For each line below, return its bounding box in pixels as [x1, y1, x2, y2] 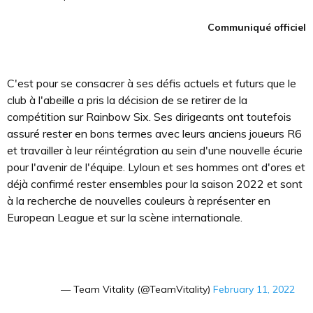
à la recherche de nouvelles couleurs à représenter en [7, 194, 270, 208]
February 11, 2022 [212, 283, 295, 296]
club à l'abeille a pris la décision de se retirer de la [7, 93, 247, 108]
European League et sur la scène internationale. [7, 210, 242, 225]
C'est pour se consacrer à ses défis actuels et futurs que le [7, 76, 296, 91]
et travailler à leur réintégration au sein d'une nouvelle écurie [7, 143, 303, 158]
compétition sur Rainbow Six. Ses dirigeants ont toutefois [7, 110, 291, 124]
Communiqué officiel [208, 21, 306, 34]
